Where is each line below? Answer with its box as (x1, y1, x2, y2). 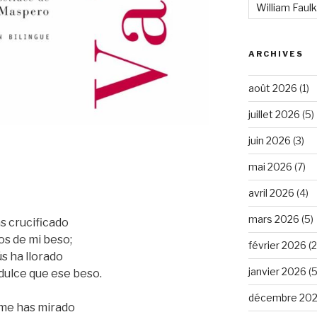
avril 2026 (248, 186, 294, 199)
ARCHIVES (248, 48, 304, 59)
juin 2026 (248, 134, 291, 146)
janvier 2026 (248, 265, 306, 277)
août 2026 (248, 81, 297, 94)
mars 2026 (248, 212, 299, 225)
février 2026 (248, 238, 306, 251)
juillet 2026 (248, 108, 300, 120)
